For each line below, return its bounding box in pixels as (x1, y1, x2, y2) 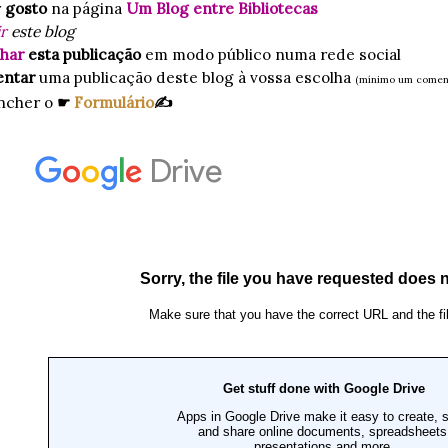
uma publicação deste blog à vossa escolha (39, 66, 355, 87)
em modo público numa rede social (141, 43, 401, 64)
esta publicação (24, 43, 141, 64)
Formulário (74, 91, 154, 112)
